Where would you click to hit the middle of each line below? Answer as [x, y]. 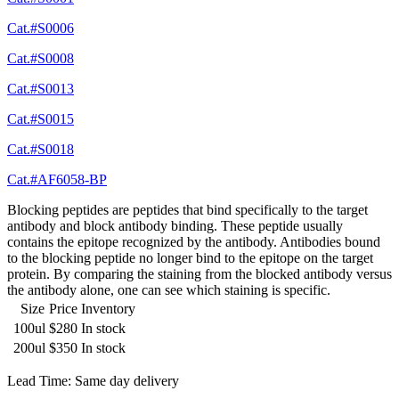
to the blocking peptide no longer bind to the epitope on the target [190, 258]
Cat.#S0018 [41, 150]
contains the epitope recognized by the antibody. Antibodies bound [194, 242]
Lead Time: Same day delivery [93, 381]
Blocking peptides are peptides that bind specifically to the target [187, 210]
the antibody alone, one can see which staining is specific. [169, 290]
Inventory [108, 309]
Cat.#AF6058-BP [57, 180]
